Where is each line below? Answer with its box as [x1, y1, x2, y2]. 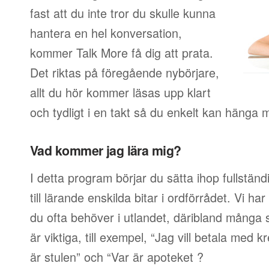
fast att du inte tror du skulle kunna [30, 4, 216, 22]
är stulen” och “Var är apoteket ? [30, 248, 204, 265]
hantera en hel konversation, [30, 24, 182, 41]
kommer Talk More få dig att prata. [30, 44, 213, 61]
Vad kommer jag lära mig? [30, 141, 181, 160]
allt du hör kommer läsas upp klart [30, 83, 211, 101]
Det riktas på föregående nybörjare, [30, 64, 219, 81]
